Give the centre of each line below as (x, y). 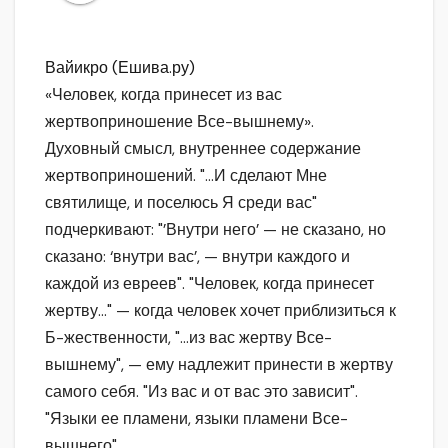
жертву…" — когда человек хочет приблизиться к (220, 311)
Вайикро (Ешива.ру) (120, 68)
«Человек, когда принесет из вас (163, 95)
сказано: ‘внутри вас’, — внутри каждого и (197, 257)
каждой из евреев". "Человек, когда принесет (209, 284)
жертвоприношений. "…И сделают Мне (186, 176)
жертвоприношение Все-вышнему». (179, 122)
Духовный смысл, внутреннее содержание (203, 149)
